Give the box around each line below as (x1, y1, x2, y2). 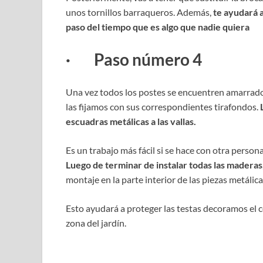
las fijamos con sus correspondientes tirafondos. (66, 101, 260, 113)
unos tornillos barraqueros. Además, (66, 6, 213, 18)
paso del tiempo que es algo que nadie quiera (66, 21, 249, 32)
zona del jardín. (66, 217, 126, 229)
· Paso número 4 (66, 49, 202, 69)
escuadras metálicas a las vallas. (66, 116, 196, 127)
